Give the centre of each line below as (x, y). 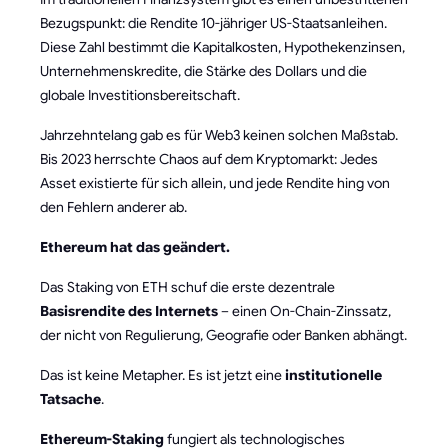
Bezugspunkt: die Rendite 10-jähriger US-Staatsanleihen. (213, 22)
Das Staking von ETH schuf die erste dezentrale (187, 286)
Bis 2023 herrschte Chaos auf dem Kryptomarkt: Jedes (209, 158)
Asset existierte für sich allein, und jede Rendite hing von (215, 182)
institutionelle (333, 374)
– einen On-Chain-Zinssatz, (304, 310)
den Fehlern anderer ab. (113, 206)
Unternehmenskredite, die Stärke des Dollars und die (203, 70)
